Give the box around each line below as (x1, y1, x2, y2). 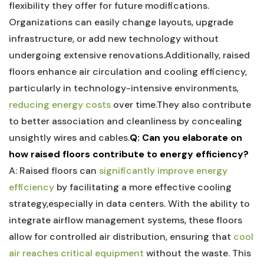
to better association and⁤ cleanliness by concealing (9, 115, 242, 127)
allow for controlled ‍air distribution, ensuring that (9, 230, 233, 243)
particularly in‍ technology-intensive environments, (9, 82, 239, 94)
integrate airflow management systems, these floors (9, 214, 242, 226)
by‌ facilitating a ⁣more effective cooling (54, 181, 232, 193)
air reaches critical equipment (9, 247, 144, 259)
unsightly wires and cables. (9, 131, 130, 144)
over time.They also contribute (111, 98, 251, 111)
